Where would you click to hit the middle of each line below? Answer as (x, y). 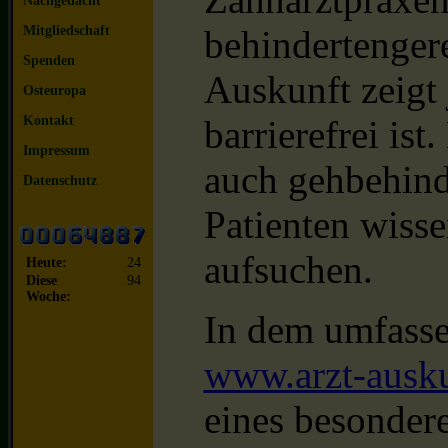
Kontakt (48, 121)
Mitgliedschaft (66, 31)
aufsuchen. (288, 270)
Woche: (48, 297)
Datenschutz (60, 181)
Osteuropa (54, 91)
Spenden (49, 61)
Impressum (56, 151)
